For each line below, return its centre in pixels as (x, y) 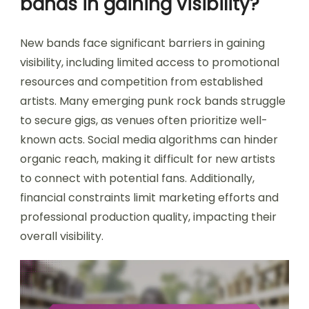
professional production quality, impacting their (148, 217)
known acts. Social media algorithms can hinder (149, 140)
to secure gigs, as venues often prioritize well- (144, 121)
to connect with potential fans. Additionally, (137, 179)
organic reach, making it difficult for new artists (148, 159)
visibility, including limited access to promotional (150, 63)
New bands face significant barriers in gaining (142, 43)
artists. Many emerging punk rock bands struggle (153, 101)
